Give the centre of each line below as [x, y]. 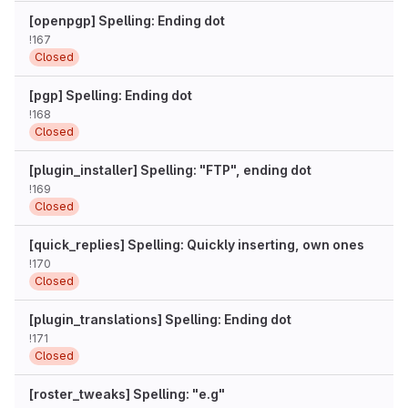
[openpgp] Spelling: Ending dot [127, 20]
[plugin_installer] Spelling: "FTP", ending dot [170, 170]
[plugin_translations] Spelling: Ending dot [160, 319]
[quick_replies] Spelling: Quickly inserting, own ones [197, 245]
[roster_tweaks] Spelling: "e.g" [127, 394]
